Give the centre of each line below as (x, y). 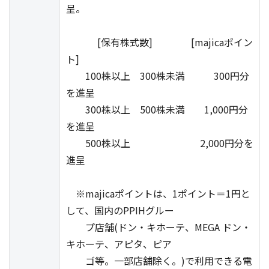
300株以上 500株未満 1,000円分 (157, 109)
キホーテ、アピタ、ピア (119, 244)
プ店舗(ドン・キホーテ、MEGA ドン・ (159, 227)
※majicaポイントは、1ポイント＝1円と (158, 193)
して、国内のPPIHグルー (120, 210)
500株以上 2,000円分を (160, 143)
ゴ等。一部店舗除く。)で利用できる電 (159, 261)
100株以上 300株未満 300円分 (158, 76)
